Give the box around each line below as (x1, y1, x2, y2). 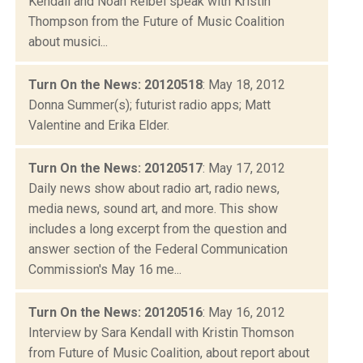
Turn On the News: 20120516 (28, 304, 203, 320)
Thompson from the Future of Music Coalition (28, 13, 284, 29)
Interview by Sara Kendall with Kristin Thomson (28, 324, 294, 340)
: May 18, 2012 (203, 76, 285, 92)
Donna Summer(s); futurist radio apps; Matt (28, 96, 271, 113)
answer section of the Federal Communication (28, 241, 288, 257)
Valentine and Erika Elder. (28, 117, 169, 133)
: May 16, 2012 (203, 304, 285, 320)
